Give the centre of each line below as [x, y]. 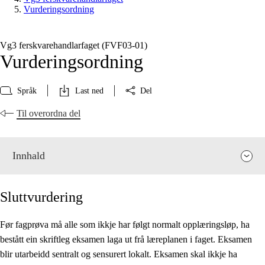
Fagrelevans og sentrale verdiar [82, 254]
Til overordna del [49, 114]
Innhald [29, 156]
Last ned [89, 91]
